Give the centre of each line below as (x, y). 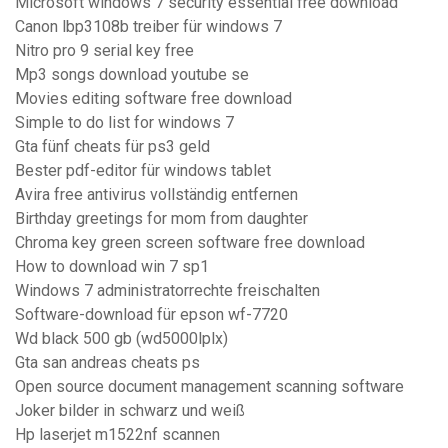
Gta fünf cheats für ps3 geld (112, 147)
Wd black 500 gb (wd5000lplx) (121, 339)
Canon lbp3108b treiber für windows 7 (148, 27)
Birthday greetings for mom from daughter (161, 219)
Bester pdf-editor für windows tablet (143, 171)
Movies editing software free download (153, 99)
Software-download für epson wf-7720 (151, 315)
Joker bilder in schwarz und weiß (130, 411)
